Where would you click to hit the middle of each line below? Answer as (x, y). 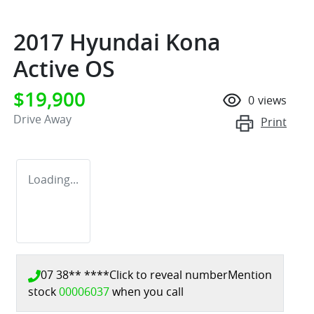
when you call (148, 291)
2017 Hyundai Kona (117, 42)
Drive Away (42, 119)
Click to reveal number (169, 274)
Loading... (53, 179)
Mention (250, 274)
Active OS (64, 68)
